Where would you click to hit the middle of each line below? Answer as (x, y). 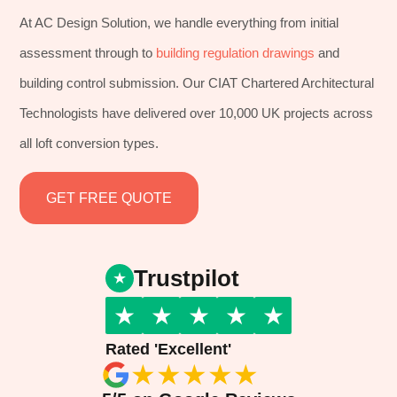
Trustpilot (187, 278)
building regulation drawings (236, 53)
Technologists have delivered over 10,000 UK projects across (197, 113)
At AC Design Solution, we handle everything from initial (179, 23)
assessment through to (88, 53)
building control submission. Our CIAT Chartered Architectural (197, 83)
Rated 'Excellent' (168, 349)
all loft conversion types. (90, 143)
